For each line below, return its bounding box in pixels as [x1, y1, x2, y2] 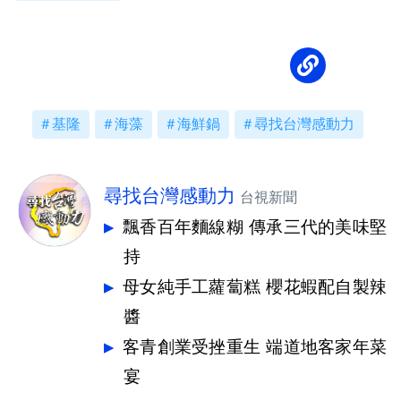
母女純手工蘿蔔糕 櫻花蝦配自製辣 [123, 277, 387, 298]
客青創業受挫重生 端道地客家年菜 [123, 337, 387, 358]
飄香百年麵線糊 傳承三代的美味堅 [123, 217, 387, 238]
